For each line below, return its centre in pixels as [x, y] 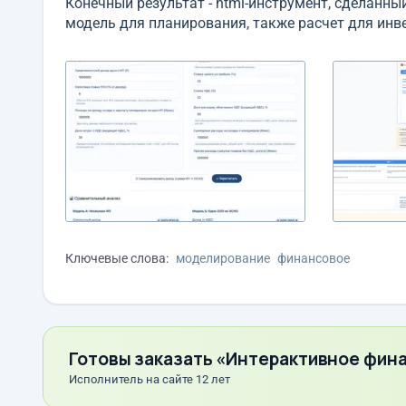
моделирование [223, 258]
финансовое [314, 258]
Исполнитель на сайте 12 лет [150, 379]
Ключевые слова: [117, 258]
